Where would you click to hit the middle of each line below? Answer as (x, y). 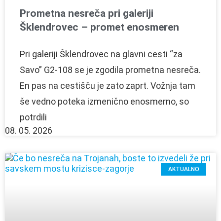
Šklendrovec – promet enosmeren (99, 27)
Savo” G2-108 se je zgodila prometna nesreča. (110, 70)
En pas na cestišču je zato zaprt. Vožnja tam (108, 85)
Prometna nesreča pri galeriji (87, 13)
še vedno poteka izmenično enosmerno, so (104, 101)
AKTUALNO (184, 169)
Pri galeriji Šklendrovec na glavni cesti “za (101, 54)
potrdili (33, 117)
